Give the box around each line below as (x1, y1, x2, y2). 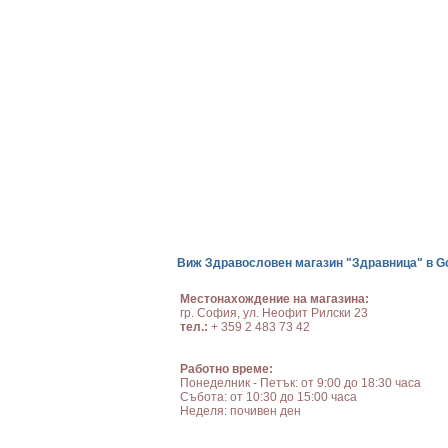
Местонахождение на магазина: (180, 292, 369, 306)
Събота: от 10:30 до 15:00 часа (180, 390, 357, 404)
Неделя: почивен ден (180, 404, 301, 418)
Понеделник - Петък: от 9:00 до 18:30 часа (180, 376, 421, 390)
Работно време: (180, 362, 273, 376)
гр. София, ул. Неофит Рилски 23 (180, 306, 368, 320)
